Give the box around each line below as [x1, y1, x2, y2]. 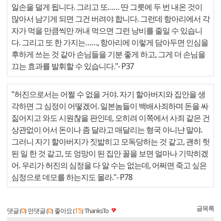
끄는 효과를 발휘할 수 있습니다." [11, 60, 118, 72]
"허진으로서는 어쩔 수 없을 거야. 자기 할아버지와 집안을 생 [11, 88, 205, 100]
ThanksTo [84, 206, 109, 215]
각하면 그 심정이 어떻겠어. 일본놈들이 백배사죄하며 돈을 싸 [11, 100, 208, 111]
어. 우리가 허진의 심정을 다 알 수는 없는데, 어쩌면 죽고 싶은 [11, 159, 207, 171]
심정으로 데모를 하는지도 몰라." [11, 171, 116, 183]
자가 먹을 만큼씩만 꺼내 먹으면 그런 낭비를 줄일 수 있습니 [11, 25, 202, 36]
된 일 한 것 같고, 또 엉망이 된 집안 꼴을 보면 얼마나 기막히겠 [11, 147, 208, 159]
